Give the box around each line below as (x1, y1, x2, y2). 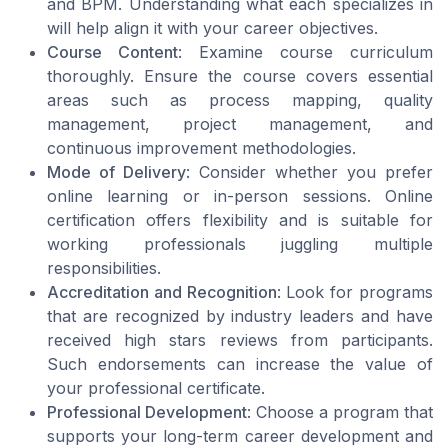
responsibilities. (47, 258, 161, 279)
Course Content (47, 42, 178, 63)
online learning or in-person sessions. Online (47, 186, 433, 207)
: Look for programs (276, 282, 434, 303)
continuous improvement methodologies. (47, 138, 356, 159)
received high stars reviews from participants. (47, 330, 433, 351)
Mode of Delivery (47, 162, 186, 183)
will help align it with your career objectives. (47, 18, 378, 39)
